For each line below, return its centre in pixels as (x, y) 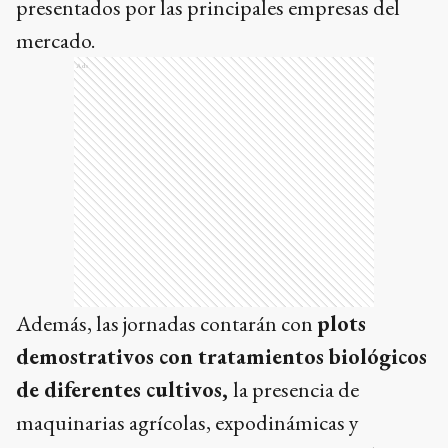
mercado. (55, 41)
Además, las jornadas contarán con (166, 324)
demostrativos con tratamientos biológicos (221, 357)
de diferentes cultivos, (124, 390)
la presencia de (296, 390)
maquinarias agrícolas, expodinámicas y (187, 423)
